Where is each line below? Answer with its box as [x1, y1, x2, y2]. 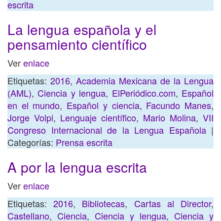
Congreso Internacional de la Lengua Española [7, 123, 206, 136]
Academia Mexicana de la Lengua [76, 74, 214, 87]
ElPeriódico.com [111, 86, 176, 99]
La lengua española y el [7, 19, 156, 39]
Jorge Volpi [7, 111, 53, 124]
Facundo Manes [146, 99, 212, 111]
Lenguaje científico [60, 111, 136, 124]
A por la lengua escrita [7, 157, 147, 177]
